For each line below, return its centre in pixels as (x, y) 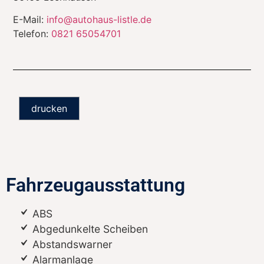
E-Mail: (30, 19)
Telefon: (32, 33)
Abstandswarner (71, 244)
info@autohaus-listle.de (99, 19)
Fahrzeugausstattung (95, 185)
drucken (49, 109)
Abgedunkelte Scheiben (89, 229)
